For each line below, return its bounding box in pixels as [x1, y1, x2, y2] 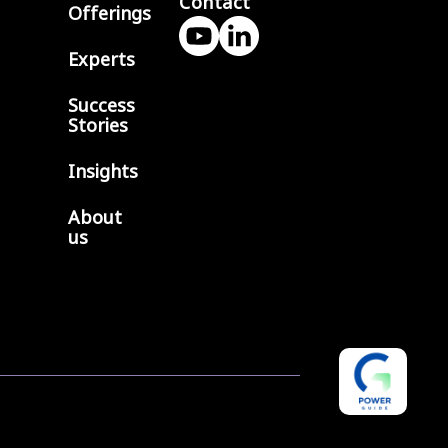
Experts [68, 46, 136, 73]
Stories [68, 112, 129, 139]
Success [68, 92, 136, 119]
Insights [68, 158, 139, 185]
